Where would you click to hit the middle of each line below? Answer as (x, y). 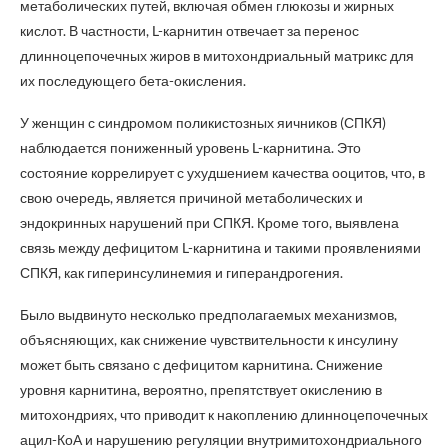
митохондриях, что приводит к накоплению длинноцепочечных (224, 414)
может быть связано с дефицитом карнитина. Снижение (201, 364)
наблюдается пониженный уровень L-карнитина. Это (190, 147)
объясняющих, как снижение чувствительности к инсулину (209, 339)
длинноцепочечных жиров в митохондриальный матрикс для (217, 55)
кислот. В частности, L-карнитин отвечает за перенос (189, 30)
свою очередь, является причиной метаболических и (191, 197)
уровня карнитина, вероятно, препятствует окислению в (201, 389)
